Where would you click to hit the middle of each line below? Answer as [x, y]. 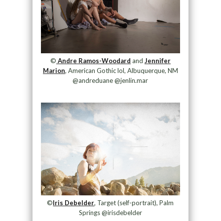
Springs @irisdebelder [110, 212]
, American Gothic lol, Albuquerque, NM [121, 71]
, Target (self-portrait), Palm [134, 203]
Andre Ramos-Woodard [93, 61]
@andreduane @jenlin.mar [110, 80]
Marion [54, 71]
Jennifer [157, 61]
